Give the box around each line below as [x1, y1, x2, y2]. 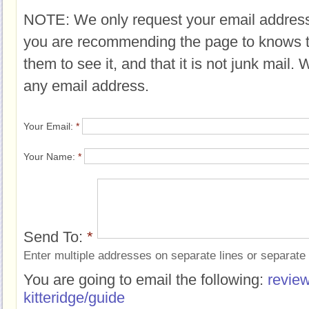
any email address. [23, 77, 149, 94]
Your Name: [23, 150, 78, 162]
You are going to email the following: [23, 271, 268, 289]
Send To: [23, 228, 87, 246]
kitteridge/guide [23, 289, 125, 307]
